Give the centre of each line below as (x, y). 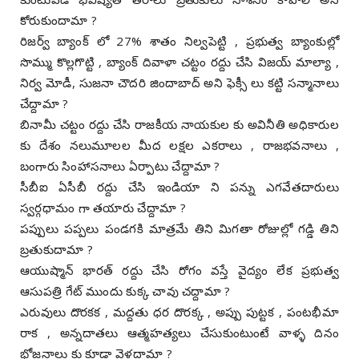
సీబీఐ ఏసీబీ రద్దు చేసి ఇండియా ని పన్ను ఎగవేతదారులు (179, 186)
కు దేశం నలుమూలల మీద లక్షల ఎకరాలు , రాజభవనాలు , (179, 145)
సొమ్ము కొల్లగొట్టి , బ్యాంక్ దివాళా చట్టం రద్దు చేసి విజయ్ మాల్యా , (179, 61)
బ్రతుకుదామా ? (57, 249)
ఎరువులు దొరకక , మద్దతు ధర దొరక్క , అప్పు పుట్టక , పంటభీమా (179, 311)
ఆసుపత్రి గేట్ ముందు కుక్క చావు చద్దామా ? (125, 290)
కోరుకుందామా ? (59, 20)
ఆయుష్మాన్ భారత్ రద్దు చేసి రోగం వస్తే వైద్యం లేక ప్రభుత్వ (179, 270)
